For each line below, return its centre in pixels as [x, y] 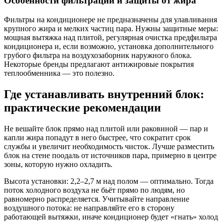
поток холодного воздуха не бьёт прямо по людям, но [94, 190]
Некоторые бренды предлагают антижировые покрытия [99, 64]
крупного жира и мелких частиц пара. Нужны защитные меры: [111, 28]
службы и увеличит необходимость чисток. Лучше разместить [109, 146]
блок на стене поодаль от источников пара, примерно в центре [110, 155]
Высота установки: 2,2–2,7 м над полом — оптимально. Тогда [109, 181]
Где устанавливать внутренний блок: [104, 94]
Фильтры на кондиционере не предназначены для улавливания [111, 19]
